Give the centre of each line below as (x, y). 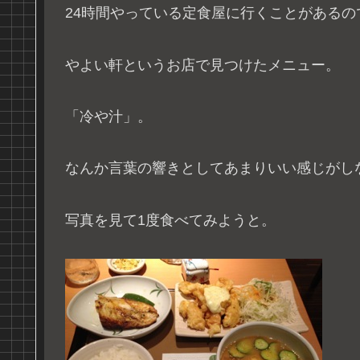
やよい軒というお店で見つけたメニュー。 (202, 65)
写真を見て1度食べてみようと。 (170, 220)
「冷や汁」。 (108, 117)
